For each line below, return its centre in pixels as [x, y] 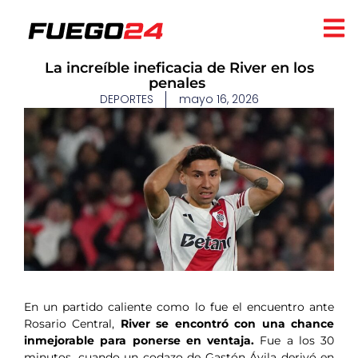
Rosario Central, [72, 323]
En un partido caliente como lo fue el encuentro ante [179, 306]
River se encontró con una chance [227, 323]
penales [179, 83]
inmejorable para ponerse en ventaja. [142, 340]
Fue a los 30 [297, 340]
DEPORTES [126, 99]
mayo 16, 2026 [219, 99]
